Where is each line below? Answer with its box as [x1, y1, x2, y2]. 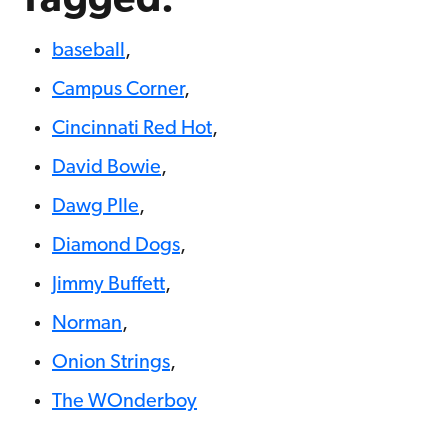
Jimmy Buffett [52, 275, 165, 296]
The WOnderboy [52, 392, 197, 413]
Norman [52, 314, 122, 335]
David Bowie [52, 158, 161, 179]
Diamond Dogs [52, 236, 180, 257]
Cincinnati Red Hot [52, 119, 212, 140]
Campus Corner [52, 80, 184, 101]
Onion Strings [52, 353, 170, 374]
